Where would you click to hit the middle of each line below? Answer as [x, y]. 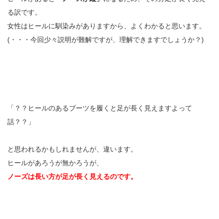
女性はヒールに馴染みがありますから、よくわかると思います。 [107, 26]
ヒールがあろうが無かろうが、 [55, 163]
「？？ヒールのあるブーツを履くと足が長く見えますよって [100, 108]
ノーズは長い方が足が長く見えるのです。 [72, 177]
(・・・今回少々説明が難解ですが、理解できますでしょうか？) [106, 40]
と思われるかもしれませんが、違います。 [72, 149]
